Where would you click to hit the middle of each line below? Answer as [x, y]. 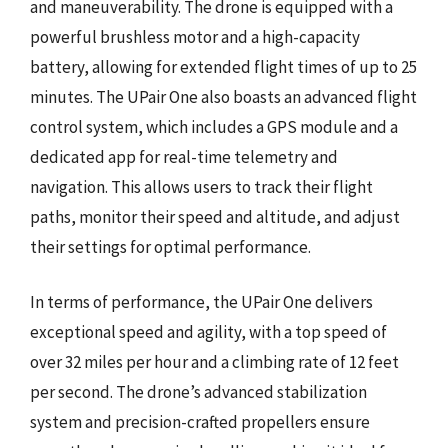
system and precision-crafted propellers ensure [200, 422]
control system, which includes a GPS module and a [214, 126]
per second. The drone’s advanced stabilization [198, 392]
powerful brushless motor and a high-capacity [195, 36]
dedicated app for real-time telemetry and [184, 156]
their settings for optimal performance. [170, 246]
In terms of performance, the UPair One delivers [201, 302]
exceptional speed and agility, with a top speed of [208, 332]
